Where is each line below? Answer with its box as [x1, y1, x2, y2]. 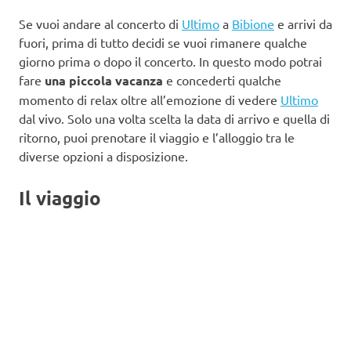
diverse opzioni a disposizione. [19, 147, 188, 164]
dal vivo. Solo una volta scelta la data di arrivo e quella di [19, 110, 330, 126]
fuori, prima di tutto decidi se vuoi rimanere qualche [19, 34, 307, 50]
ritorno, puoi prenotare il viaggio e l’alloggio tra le [19, 128, 295, 145]
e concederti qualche [163, 71, 281, 88]
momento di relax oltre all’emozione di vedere [19, 91, 280, 107]
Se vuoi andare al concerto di [19, 15, 182, 31]
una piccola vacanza [45, 71, 163, 89]
